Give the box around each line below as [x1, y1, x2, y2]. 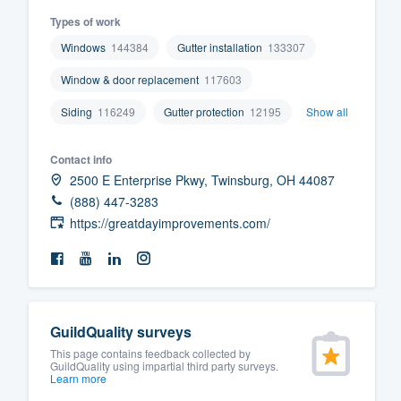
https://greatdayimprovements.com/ [70, 213, 270, 232]
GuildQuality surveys [50, 320, 192, 342]
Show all [306, 103, 348, 119]
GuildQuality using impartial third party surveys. [50, 357, 278, 373]
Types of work [50, 13, 121, 30]
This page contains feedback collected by [50, 345, 251, 361]
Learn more [50, 370, 107, 386]
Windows [61, 38, 106, 55]
